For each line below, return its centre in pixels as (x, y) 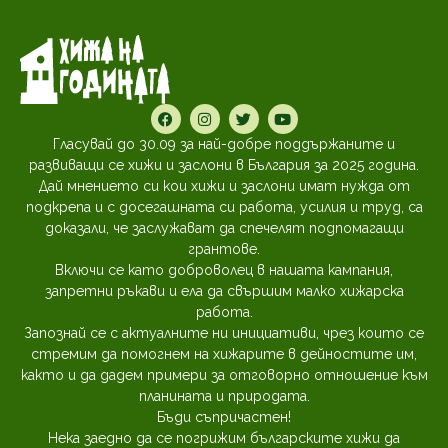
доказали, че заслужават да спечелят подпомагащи (224, 228)
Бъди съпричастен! (224, 417)
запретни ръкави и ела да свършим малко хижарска (224, 291)
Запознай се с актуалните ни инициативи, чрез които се (224, 333)
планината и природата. (224, 396)
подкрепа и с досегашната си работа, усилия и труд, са (224, 207)
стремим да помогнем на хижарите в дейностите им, (224, 354)
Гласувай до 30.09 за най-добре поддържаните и (224, 144)
